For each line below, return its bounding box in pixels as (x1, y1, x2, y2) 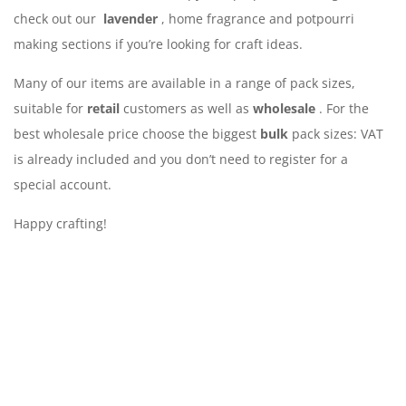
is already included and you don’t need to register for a (14, 150, 348, 168)
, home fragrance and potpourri (161, 9, 354, 27)
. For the (319, 99, 369, 117)
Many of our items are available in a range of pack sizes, (14, 73, 355, 92)
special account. (14, 175, 111, 193)
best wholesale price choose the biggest (14, 124, 260, 142)
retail (87, 99, 123, 117)
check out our (14, 9, 100, 27)
